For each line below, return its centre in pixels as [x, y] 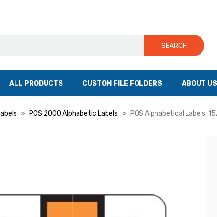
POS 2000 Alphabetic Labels [73, 114]
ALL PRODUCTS [36, 83]
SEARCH [174, 46]
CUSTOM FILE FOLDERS [122, 83]
